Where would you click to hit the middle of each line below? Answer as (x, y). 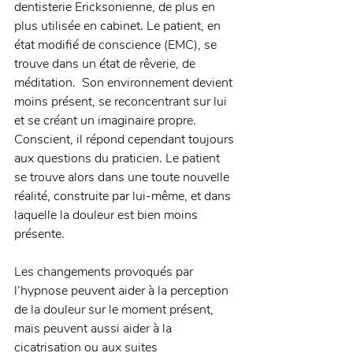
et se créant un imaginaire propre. (107, 121)
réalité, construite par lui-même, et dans (124, 197)
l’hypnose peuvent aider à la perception (123, 291)
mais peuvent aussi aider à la (95, 329)
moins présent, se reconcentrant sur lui (122, 102)
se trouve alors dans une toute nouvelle (123, 178)
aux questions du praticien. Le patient (119, 159)
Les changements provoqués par (105, 272)
